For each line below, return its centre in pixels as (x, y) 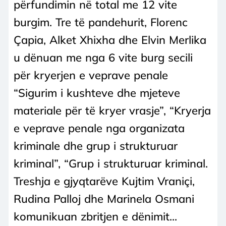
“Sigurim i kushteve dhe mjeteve (97, 93)
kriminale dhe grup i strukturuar (96, 146)
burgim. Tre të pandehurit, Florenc (101, 22)
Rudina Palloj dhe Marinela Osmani (104, 199)
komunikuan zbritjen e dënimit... (95, 216)
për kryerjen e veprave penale (91, 75)
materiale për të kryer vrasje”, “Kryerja (112, 110)
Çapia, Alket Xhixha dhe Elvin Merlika (110, 40)
